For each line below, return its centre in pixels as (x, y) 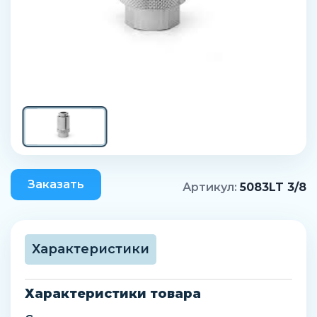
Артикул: (211, 187)
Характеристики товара (113, 294)
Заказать (56, 184)
